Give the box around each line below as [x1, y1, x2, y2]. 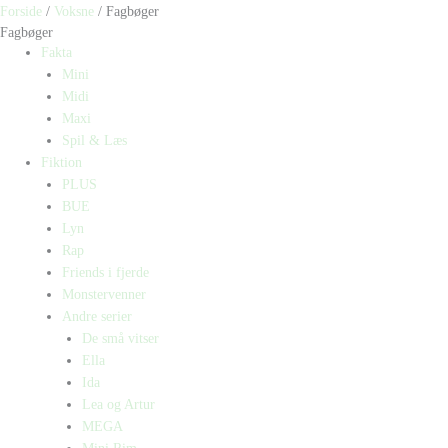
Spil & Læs [61, 133, 127, 149]
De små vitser [82, 331, 160, 347]
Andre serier [61, 309, 132, 325]
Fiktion [41, 155, 83, 171]
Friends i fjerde [61, 265, 149, 281]
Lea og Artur [82, 397, 156, 413]
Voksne [54, 4, 94, 20]
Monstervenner [61, 287, 146, 303]
